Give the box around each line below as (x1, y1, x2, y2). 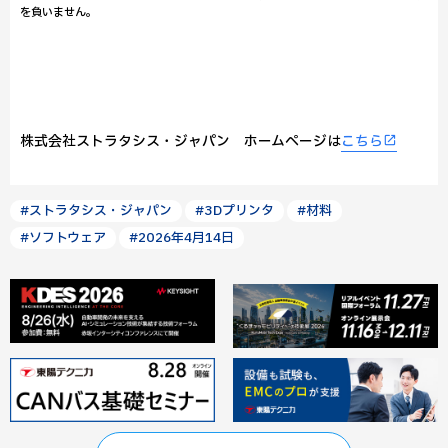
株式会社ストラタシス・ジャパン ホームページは (20, 131, 341, 152)
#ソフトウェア (20, 228, 106, 248)
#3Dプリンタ (195, 201, 274, 221)
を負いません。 (20, 4, 97, 21)
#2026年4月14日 (129, 228, 234, 248)
